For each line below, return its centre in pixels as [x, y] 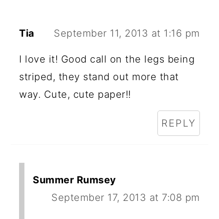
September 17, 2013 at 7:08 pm [126, 197]
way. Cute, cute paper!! [75, 94]
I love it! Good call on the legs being [107, 59]
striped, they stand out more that [99, 77]
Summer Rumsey [75, 180]
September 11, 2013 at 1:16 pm [127, 33]
